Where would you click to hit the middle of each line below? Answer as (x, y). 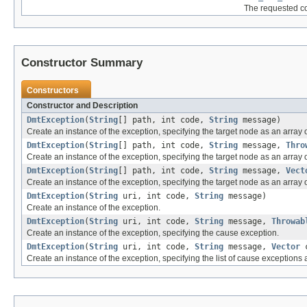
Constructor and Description (82, 106)
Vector (286, 247)
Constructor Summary (82, 63)
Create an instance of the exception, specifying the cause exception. (153, 233)
